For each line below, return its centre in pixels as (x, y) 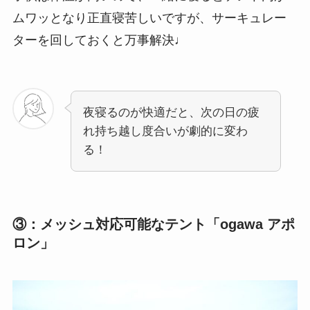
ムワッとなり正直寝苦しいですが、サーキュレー (149, 18)
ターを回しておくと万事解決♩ (99, 40)
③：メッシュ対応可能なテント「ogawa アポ (153, 225)
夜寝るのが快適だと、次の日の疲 (171, 113)
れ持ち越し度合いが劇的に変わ (165, 131)
